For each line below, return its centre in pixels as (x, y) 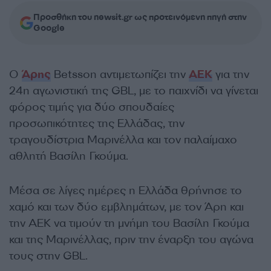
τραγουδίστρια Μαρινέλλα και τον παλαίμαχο (123, 140)
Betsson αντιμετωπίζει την (120, 74)
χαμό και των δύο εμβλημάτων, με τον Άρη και (126, 207)
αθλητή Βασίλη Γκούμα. (69, 156)
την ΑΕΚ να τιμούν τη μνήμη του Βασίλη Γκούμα (129, 223)
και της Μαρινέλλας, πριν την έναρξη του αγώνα (131, 240)
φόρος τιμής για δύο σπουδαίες (92, 107)
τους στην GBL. (48, 256)
